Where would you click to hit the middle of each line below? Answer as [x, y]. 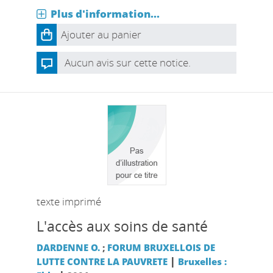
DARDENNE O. [68, 247]
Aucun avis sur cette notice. [127, 62]
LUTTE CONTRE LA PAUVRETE [102, 261]
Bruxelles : [202, 261]
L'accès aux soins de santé [122, 226]
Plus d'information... [105, 14]
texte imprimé [69, 201]
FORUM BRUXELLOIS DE [161, 247]
